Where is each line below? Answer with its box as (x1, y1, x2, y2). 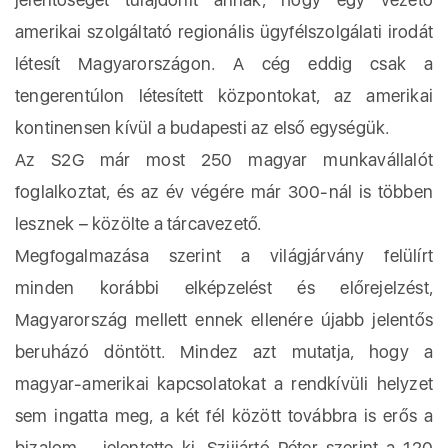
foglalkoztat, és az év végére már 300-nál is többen (15, 181, 433, 202)
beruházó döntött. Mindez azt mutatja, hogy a (15, 341, 433, 362)
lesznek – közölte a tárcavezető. (15, 213, 262, 234)
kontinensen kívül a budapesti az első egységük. (15, 117, 390, 138)
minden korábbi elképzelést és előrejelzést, (15, 277, 433, 298)
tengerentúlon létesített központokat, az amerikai (15, 85, 433, 106)
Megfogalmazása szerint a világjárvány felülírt (15, 245, 433, 266)
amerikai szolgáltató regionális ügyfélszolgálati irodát (15, 21, 433, 42)
